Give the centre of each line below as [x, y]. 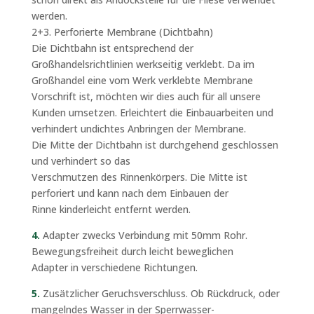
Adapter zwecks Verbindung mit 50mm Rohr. [143, 235]
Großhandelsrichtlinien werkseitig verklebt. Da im [143, 64]
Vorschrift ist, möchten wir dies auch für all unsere [146, 97]
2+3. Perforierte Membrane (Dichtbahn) [122, 32]
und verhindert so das [81, 161]
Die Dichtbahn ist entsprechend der [112, 48]
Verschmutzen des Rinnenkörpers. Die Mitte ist [139, 177]
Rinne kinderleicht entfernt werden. [111, 210]
